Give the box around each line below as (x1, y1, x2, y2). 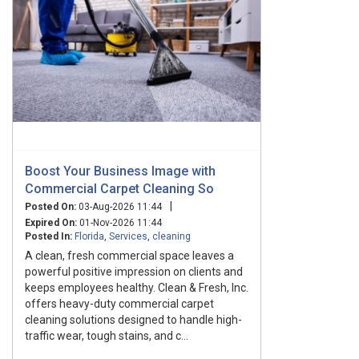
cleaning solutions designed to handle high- (25, 313, 242, 326)
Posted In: (25, 230, 72, 242)
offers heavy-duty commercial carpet (25, 296, 214, 310)
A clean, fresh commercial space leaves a (25, 248, 234, 262)
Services (109, 230, 147, 242)
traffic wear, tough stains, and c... (25, 329, 188, 342)
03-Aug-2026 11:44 (76, 200, 162, 212)
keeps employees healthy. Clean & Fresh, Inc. (25, 280, 248, 294)
